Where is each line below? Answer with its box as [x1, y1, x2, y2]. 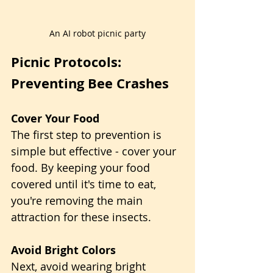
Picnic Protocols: [11, 52, 125, 71]
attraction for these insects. [11, 210, 151, 224]
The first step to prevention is [11, 127, 165, 142]
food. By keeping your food [11, 160, 153, 175]
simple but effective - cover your [11, 144, 179, 158]
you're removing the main [11, 193, 146, 208]
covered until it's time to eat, [11, 177, 159, 191]
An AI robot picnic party [49, 27, 146, 39]
